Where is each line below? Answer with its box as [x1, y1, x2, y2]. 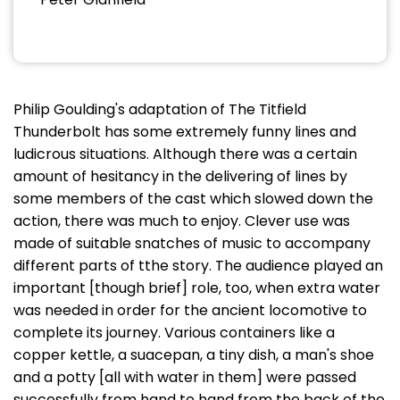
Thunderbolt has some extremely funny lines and [13, 121, 356, 142]
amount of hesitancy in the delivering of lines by [13, 166, 347, 187]
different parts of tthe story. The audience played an [13, 255, 383, 276]
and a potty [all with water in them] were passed [13, 367, 356, 387]
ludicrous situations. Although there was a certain [13, 144, 357, 164]
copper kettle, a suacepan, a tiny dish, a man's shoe [13, 345, 374, 365]
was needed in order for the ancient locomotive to [13, 300, 367, 321]
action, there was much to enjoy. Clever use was [13, 211, 350, 231]
